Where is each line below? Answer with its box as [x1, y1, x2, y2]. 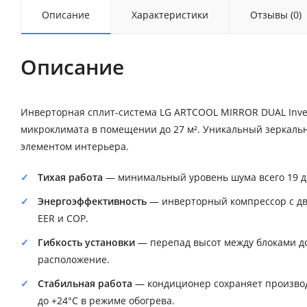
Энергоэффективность [38, 195, 147, 208]
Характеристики [132, 8, 208, 22]
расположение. [38, 253, 110, 267]
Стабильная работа [38, 277, 132, 291]
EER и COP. [38, 212, 88, 225]
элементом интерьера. [21, 140, 129, 153]
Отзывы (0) [250, 8, 302, 22]
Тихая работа [38, 171, 103, 184]
